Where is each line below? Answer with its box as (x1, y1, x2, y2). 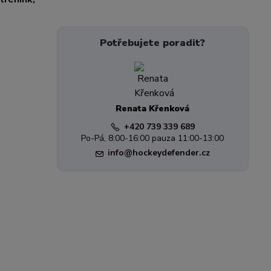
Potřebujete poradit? (100, 36, 206, 50)
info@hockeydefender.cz (107, 147, 210, 158)
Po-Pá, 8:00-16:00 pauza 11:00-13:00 (81, 132, 224, 144)
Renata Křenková (116, 103, 190, 114)
